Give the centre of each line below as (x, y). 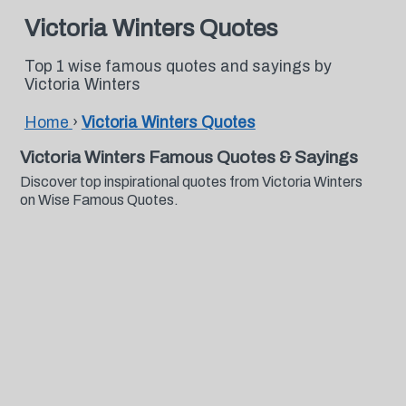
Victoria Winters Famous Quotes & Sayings (188, 157)
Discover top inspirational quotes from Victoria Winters (191, 182)
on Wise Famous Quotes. (99, 200)
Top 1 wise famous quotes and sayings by (178, 67)
